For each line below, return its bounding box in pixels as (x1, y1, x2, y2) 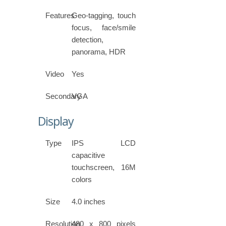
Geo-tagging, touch (72, 11, 136, 20)
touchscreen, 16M (72, 163, 136, 172)
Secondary (45, 92, 81, 101)
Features (45, 11, 75, 20)
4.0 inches (72, 197, 106, 206)
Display (38, 113, 74, 130)
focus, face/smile (72, 23, 136, 32)
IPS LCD (72, 139, 136, 148)
